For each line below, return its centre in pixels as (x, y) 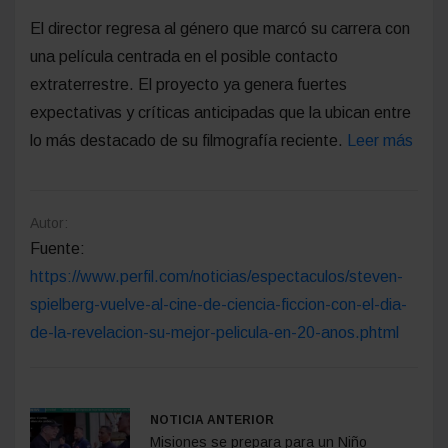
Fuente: (57, 248)
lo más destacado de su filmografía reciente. (188, 140)
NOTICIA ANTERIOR (212, 419)
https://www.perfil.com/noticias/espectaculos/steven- (216, 276)
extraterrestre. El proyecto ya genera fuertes (188, 84)
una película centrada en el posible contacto (184, 56)
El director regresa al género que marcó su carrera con (220, 28)
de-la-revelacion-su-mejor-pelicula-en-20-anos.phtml (214, 332)
